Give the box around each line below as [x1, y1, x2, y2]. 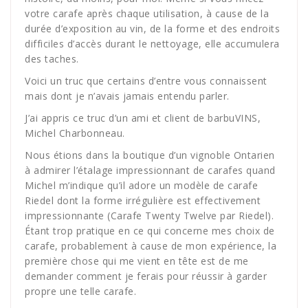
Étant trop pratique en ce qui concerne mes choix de [25, 223, 275, 237]
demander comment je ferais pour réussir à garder [25, 269, 267, 283]
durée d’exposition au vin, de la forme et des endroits [25, 21, 280, 35]
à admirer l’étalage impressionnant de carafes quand [25, 163, 276, 177]
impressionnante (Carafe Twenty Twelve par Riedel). [25, 208, 274, 222]
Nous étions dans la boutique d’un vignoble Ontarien [25, 148, 275, 162]
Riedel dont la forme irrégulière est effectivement [25, 193, 261, 207]
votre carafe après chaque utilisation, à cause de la [25, 6, 269, 20]
